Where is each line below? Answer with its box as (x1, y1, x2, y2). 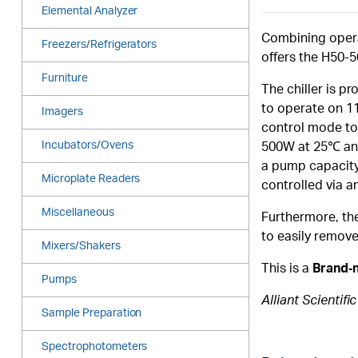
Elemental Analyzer (42, 6, 138, 18)
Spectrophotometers (42, 341, 148, 353)
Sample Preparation (42, 308, 142, 320)
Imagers (42, 106, 83, 118)
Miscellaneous (42, 207, 114, 219)
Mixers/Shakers (42, 241, 121, 253)
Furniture (42, 73, 88, 85)
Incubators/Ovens (42, 140, 133, 152)
